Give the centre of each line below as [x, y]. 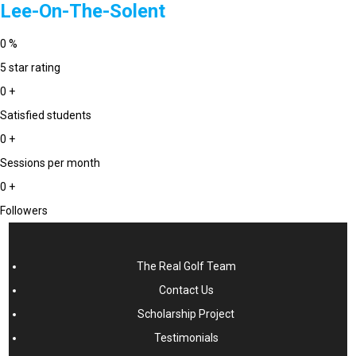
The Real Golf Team [186, 267]
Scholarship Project [186, 314]
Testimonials [186, 338]
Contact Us [186, 290]
